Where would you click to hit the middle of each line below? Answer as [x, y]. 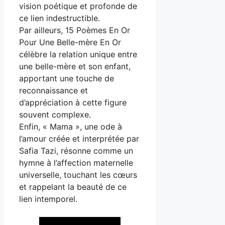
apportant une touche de [67, 79]
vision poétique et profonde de [78, 6]
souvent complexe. [55, 115]
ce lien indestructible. [60, 18]
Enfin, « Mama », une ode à [71, 127]
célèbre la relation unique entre [78, 54]
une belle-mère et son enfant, [75, 67]
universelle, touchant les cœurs [78, 175]
